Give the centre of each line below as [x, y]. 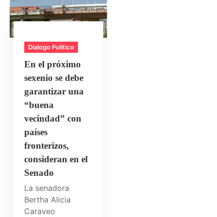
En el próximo [53, 64]
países [36, 132]
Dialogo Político [51, 47]
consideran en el [56, 159]
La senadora [47, 188]
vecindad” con [53, 118]
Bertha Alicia [48, 199]
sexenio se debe [54, 77]
